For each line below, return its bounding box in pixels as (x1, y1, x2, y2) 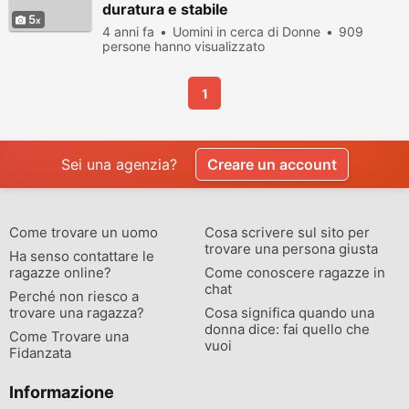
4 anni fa (102, 24, 154, 39)
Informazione (9, 383, 114, 402)
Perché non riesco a (9, 288, 139, 305)
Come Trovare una (9, 328, 129, 345)
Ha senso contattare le (9, 247, 154, 265)
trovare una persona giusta (204, 240, 378, 257)
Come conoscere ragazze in (204, 264, 385, 281)
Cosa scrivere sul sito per (204, 224, 370, 241)
